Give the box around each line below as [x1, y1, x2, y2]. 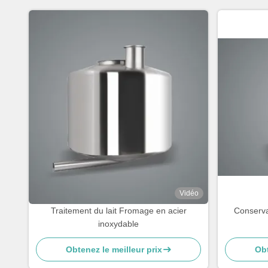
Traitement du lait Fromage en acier [50, 206, 187, 215]
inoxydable [98, 219, 139, 229]
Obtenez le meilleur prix [65, 245, 162, 254]
